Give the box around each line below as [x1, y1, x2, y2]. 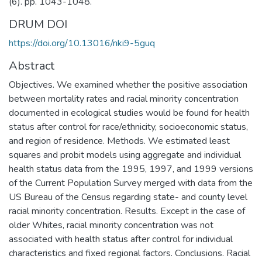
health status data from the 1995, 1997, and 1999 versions [9, 162, 253, 175]
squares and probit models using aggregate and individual [9, 148, 241, 161]
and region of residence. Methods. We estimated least [9, 134, 230, 147]
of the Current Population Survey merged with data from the [9, 176, 253, 189]
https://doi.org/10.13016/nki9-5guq [9, 36, 155, 50]
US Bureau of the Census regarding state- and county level [9, 190, 247, 204]
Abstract [9, 57, 54, 74]
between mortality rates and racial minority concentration [9, 92, 239, 105]
